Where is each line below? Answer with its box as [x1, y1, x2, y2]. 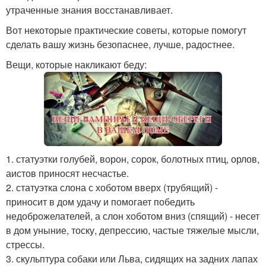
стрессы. [6, 237, 45, 252]
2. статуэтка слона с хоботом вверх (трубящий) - [6, 180, 218, 195]
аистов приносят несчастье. [6, 166, 129, 180]
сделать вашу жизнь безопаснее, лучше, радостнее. [6, 37, 235, 51]
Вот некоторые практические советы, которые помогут [6, 23, 246, 37]
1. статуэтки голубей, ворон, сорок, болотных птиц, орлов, [6, 152, 259, 166]
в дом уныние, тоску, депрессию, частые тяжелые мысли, [6, 223, 259, 237]
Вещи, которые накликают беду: [6, 58, 147, 71]
